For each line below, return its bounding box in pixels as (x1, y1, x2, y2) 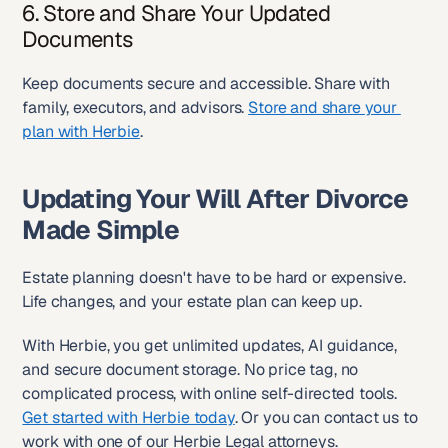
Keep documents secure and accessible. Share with (22, 73, 390, 94)
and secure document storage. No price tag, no (22, 359, 359, 380)
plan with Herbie (22, 121, 140, 142)
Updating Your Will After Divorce (22, 182, 409, 216)
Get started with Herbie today (22, 407, 235, 428)
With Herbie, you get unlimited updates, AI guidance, (22, 335, 398, 356)
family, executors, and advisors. (22, 97, 249, 118)
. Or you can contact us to (234, 407, 418, 428)
